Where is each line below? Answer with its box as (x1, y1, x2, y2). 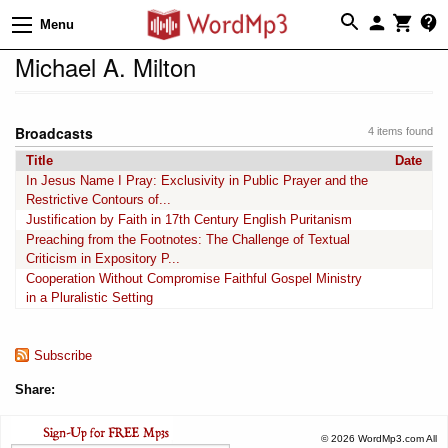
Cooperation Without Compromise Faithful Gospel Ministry (26, 270, 362, 286)
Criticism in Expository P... (26, 250, 180, 266)
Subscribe (34, 347, 92, 363)
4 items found (368, 124, 433, 137)
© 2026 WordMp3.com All (321, 432, 437, 444)
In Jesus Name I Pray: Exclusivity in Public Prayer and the (26, 172, 368, 188)
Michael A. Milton (15, 48, 196, 84)
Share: (15, 381, 55, 397)
